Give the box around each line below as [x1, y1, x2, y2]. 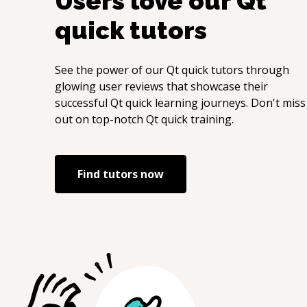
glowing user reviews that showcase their [55, 79, 268, 94]
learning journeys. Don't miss [152, 95, 306, 110]
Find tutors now [77, 167, 164, 182]
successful [55, 95, 110, 110]
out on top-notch [55, 112, 146, 127]
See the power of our [55, 62, 167, 77]
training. [188, 112, 234, 127]
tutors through [208, 62, 289, 77]
